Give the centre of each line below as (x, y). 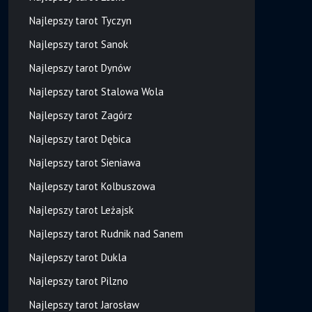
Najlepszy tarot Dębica (80, 139)
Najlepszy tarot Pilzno (78, 281)
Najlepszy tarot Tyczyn (80, 20)
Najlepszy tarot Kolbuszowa (92, 186)
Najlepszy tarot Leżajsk (81, 210)
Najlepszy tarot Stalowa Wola (96, 91)
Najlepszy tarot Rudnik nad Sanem (106, 233)
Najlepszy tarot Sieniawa (85, 162)
